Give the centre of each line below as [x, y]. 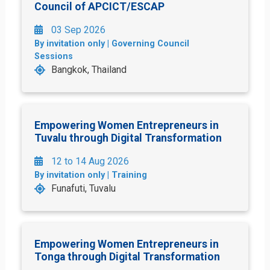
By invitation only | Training [91, 175]
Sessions [54, 56]
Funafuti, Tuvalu [83, 188]
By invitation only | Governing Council [112, 43]
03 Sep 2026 [77, 30]
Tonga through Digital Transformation [127, 256]
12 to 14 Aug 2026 [89, 161]
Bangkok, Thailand [89, 69]
